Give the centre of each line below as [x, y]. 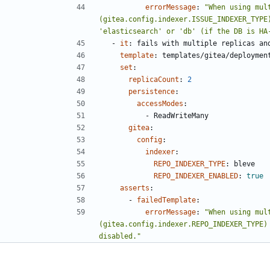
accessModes [160, 103]
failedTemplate [166, 200]
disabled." [120, 236]
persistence [152, 91]
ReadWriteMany [181, 115]
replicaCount [154, 79]
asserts [135, 188]
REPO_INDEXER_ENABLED [196, 176]
